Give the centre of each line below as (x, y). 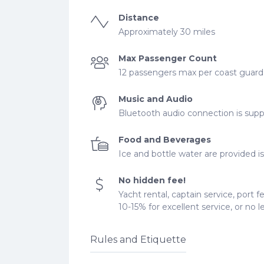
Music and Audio (156, 99)
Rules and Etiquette (138, 240)
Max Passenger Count (168, 58)
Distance (139, 18)
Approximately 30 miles (167, 32)
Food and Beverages (165, 140)
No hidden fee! (152, 180)
